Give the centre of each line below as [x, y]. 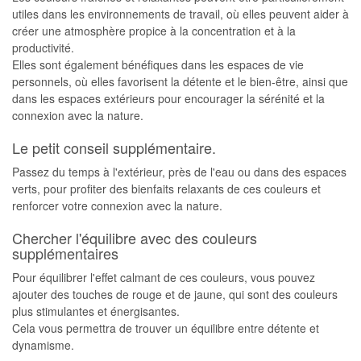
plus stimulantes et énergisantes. [96, 311]
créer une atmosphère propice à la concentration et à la [154, 31]
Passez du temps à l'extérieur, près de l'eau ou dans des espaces [179, 172]
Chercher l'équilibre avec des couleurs [135, 238]
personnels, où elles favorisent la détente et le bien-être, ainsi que [180, 81]
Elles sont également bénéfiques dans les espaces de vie [158, 64]
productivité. [43, 48]
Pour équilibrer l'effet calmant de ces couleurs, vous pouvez [164, 277]
